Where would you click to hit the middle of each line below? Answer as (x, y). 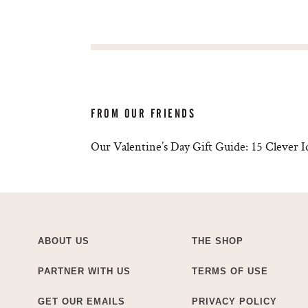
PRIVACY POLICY (234, 301)
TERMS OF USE (230, 271)
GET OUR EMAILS (81, 301)
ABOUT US (64, 241)
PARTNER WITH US (84, 271)
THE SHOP (218, 241)
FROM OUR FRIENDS (143, 113)
